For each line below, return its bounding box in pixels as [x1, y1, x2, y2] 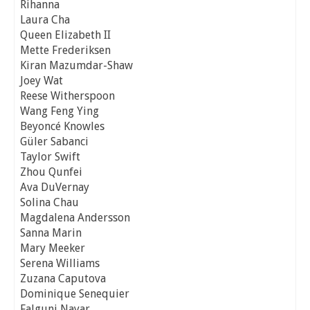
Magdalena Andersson [20, 211, 130, 225]
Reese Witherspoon [20, 89, 115, 103]
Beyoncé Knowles [20, 120, 104, 134]
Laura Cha [20, 13, 70, 27]
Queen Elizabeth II [20, 28, 111, 42]
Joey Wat [20, 74, 63, 88]
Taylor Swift [20, 150, 80, 164]
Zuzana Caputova [20, 272, 106, 286]
